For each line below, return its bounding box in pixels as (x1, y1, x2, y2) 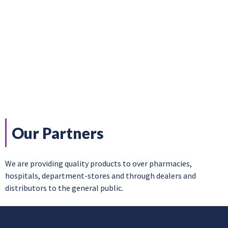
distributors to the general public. (5, 182, 123, 193)
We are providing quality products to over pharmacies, (5, 158, 192, 168)
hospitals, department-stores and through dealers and (5, 170, 196, 181)
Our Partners (12, 123, 104, 142)
